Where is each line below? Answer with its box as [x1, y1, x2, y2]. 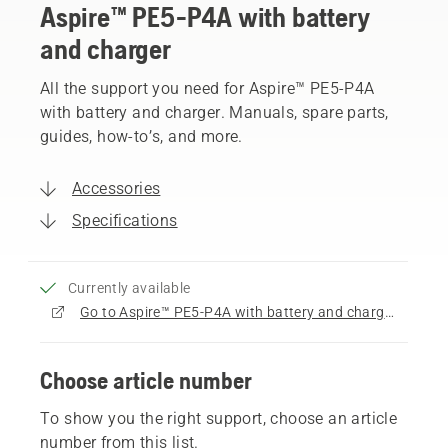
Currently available [68, 279, 191, 296]
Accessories [72, 178, 161, 198]
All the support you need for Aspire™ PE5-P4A [40, 78, 375, 98]
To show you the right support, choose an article [40, 408, 398, 428]
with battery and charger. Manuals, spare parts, [40, 102, 389, 122]
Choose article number [40, 366, 252, 394]
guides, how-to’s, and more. [40, 126, 243, 146]
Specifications [72, 210, 178, 230]
